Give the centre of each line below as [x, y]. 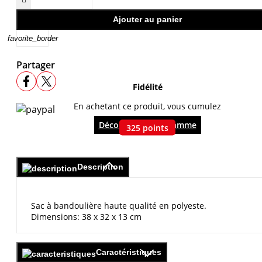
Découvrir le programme [147, 125]
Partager [36, 65]
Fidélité [147, 87]
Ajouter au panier [147, 20]
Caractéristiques [129, 252]
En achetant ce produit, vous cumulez [147, 106]
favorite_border [32, 39]
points [156, 127]
